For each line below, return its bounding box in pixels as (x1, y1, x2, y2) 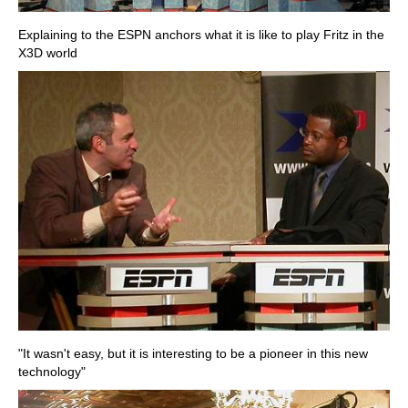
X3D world (18, 45, 77, 60)
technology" (18, 364, 86, 380)
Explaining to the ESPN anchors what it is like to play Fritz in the (18, 26, 384, 42)
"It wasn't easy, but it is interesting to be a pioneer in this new (18, 346, 368, 362)
